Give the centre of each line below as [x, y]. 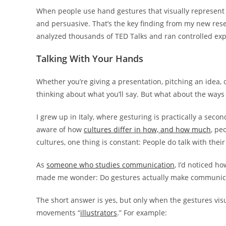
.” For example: [142, 213]
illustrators [99, 213]
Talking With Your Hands [90, 59]
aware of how [60, 129]
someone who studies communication [110, 165]
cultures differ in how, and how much [147, 129]
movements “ [58, 213]
